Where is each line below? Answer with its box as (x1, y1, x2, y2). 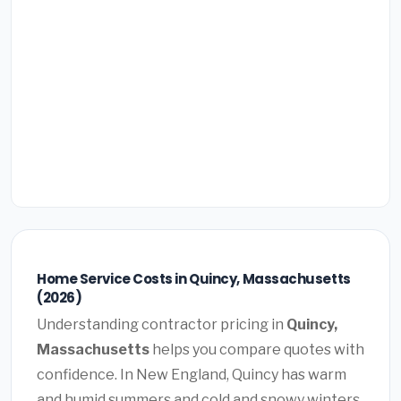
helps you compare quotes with (149, 341, 364, 359)
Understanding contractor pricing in (37, 316, 286, 334)
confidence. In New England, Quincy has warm (37, 366, 346, 384)
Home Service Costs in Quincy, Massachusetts (37, 269, 351, 288)
